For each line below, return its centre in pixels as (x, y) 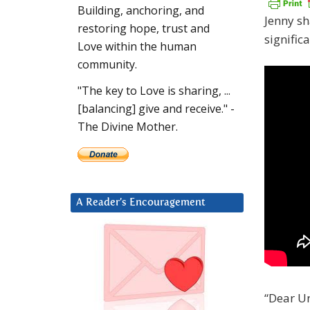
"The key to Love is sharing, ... (154, 91)
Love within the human (137, 47)
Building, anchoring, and (141, 11)
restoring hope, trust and (144, 29)
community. (107, 65)
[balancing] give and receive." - (156, 109)
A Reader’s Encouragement (141, 203)
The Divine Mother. (128, 127)
